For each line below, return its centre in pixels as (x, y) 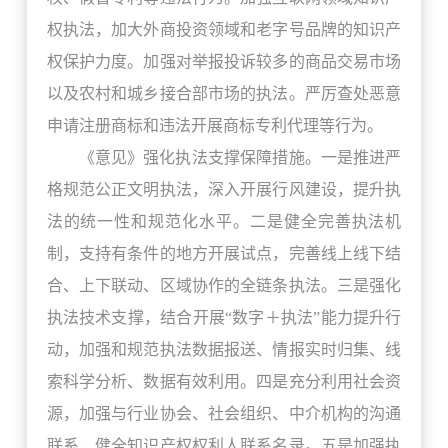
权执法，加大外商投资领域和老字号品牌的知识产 (224, 30)
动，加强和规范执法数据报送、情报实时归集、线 (224, 350)
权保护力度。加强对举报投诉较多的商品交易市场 (224, 62)
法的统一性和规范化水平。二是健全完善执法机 (224, 222)
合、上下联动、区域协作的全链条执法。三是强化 (224, 286)
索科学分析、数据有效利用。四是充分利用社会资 (224, 382)
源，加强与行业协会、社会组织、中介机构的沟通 (224, 414)
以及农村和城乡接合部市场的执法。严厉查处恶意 (224, 94)
